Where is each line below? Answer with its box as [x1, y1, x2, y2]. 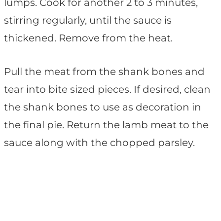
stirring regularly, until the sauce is [4, 14, 172, 27]
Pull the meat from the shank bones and [4, 66, 205, 78]
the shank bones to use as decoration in [4, 101, 201, 113]
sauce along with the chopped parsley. [4, 137, 195, 149]
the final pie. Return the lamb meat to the [4, 119, 209, 131]
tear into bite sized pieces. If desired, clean [4, 83, 211, 96]
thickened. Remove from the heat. [4, 32, 173, 44]
